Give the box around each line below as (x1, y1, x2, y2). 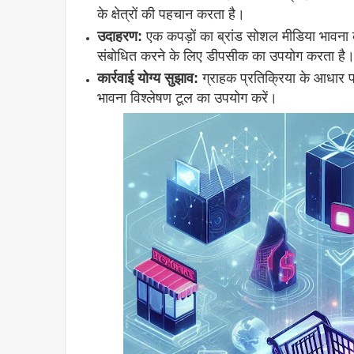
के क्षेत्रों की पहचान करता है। (97, 6, 245, 23)
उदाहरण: (97, 28, 142, 45)
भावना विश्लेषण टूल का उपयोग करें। (97, 90, 277, 107)
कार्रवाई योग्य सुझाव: (97, 70, 198, 87)
